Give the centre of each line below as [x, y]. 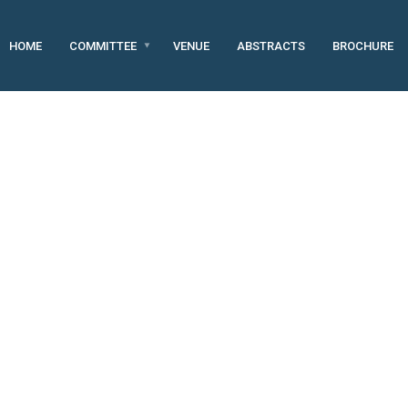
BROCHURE [363, 46]
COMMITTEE [103, 46]
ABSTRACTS [271, 46]
